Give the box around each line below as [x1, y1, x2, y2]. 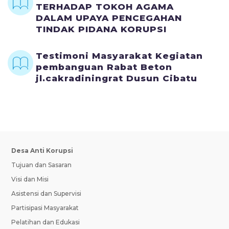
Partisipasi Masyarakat [11, 203, 79, 212]
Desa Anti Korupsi [11, 146, 74, 154]
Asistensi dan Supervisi [11, 189, 82, 197]
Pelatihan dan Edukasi [11, 218, 80, 226]
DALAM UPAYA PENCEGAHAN [35, 12, 182, 23]
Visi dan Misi [11, 175, 49, 183]
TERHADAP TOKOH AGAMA [35, 1, 174, 12]
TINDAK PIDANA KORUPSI [35, 24, 167, 34]
